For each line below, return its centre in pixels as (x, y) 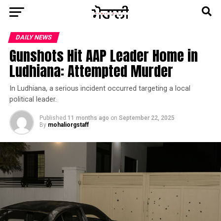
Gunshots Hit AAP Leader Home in (103, 55)
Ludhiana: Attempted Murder (91, 71)
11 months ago (88, 118)
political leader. (33, 99)
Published (53, 118)
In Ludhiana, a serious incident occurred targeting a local (100, 89)
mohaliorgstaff (68, 125)
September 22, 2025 (147, 118)
